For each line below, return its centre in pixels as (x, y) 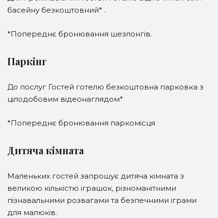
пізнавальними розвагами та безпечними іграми (102, 200)
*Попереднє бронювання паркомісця (82, 123)
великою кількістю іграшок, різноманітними (92, 188)
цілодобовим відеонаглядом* (65, 99)
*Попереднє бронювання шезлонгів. (81, 34)
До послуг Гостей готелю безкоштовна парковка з (105, 87)
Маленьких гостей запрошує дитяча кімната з (96, 176)
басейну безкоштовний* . (57, 10)
